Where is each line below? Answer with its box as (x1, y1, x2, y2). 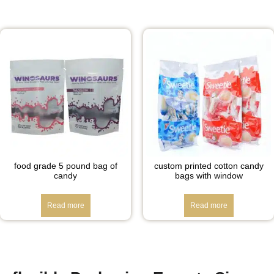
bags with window (174, 170, 243, 180)
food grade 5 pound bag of (13, 160, 117, 171)
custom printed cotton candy (154, 160, 264, 171)
